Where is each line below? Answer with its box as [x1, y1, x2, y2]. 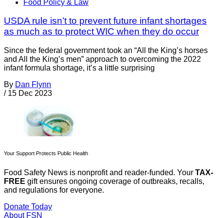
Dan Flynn [15, 80, 51, 89]
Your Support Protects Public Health [4, 150, 88, 157]
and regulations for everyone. [4, 186, 104, 195]
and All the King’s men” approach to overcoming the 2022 [4, 55, 201, 64]
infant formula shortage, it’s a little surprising [4, 64, 155, 73]
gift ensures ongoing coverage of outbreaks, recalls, [25, 177, 204, 186]
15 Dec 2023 [8, 89, 52, 98]
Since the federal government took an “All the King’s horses [4, 46, 208, 55]
